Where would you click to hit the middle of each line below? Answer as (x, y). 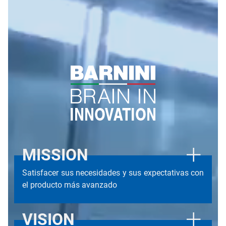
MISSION (55, 155)
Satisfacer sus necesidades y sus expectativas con (113, 173)
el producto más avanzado (70, 185)
